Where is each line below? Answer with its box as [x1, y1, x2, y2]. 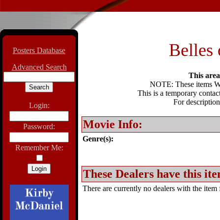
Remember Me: [15, 143, 63, 152]
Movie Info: [83, 118, 142, 131]
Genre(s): [82, 135, 113, 143]
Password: [23, 122, 55, 131]
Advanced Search [11, 63, 67, 71]
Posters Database [13, 46, 65, 55]
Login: [28, 101, 50, 110]
